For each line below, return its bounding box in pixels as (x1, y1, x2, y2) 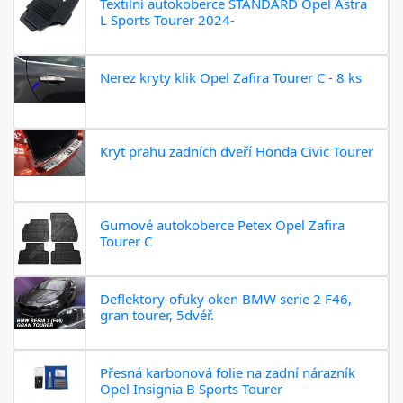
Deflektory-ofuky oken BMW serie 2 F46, (100, 289, 352, 308)
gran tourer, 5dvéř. (100, 305, 214, 324)
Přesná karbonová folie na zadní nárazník (100, 363, 355, 381)
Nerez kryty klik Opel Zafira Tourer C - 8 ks (100, 67, 362, 86)
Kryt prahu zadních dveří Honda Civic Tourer (100, 141, 373, 160)
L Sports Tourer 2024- (100, 10, 235, 29)
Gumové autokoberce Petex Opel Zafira (100, 215, 345, 234)
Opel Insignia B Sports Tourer (100, 379, 282, 398)
